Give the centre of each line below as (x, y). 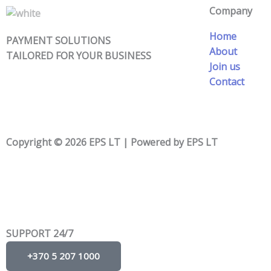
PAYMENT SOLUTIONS (58, 40)
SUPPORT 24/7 (40, 233)
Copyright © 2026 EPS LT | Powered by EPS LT (112, 142)
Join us (225, 66)
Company (231, 11)
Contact (227, 81)
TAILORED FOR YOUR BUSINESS (79, 55)
